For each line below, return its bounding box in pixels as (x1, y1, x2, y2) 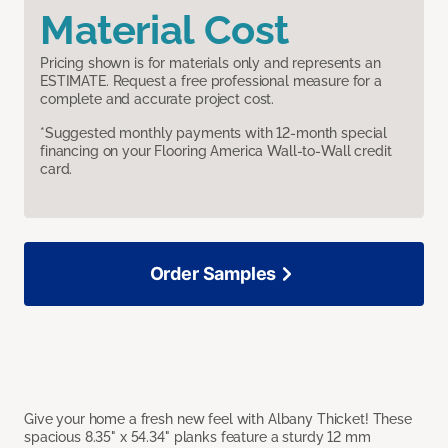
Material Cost (40, 5, 289, 53)
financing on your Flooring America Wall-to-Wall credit (40, 142, 392, 159)
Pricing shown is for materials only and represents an (40, 54, 381, 71)
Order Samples (149, 262, 277, 284)
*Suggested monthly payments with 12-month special (40, 124, 388, 141)
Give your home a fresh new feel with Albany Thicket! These (24, 410, 412, 427)
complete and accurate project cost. (40, 90, 275, 107)
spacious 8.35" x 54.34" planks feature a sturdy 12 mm (24, 428, 371, 445)
